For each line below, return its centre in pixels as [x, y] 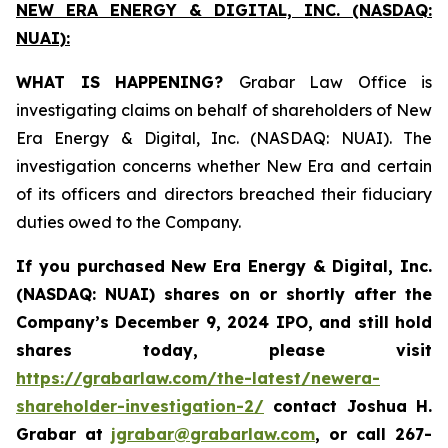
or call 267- [380, 434]
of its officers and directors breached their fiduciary [224, 194]
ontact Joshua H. [357, 406]
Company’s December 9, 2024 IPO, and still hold [224, 322]
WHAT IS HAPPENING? [127, 82]
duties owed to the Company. [128, 222]
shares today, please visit [224, 350]
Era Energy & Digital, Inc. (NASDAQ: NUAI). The [224, 138]
